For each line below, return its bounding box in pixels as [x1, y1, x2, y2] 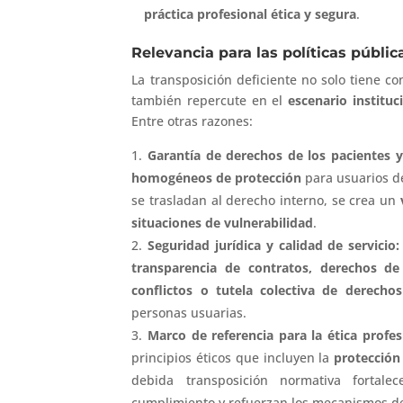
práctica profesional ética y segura [144, 5, 357, 23]
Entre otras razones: [131, 112, 254, 130]
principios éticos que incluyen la [131, 349, 335, 367]
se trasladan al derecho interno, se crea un [131, 192, 400, 210]
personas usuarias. [131, 304, 247, 322]
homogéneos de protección [131, 169, 302, 187]
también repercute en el [131, 92, 288, 110]
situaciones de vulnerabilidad [131, 214, 314, 232]
